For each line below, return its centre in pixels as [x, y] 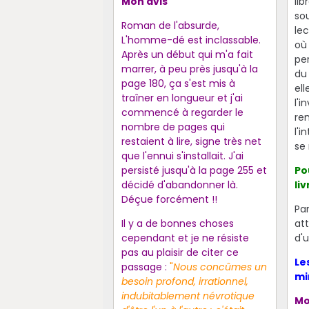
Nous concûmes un [220, 267]
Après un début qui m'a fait [187, 54]
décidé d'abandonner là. [179, 185]
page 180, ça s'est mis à [178, 83]
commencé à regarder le [182, 112]
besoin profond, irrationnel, [185, 281]
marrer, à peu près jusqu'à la [189, 69]
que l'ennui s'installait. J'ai [182, 156]
